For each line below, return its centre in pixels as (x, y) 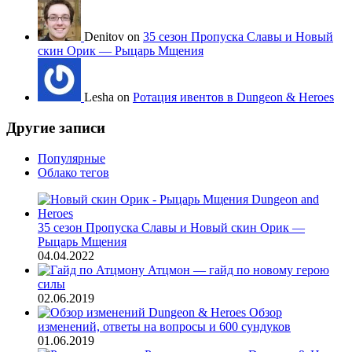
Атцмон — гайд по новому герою (238, 269)
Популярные (71, 158)
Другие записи (56, 127)
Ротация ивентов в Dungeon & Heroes (233, 97)
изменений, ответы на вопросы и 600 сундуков (164, 326)
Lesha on (108, 97)
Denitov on (114, 37)
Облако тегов (73, 172)
